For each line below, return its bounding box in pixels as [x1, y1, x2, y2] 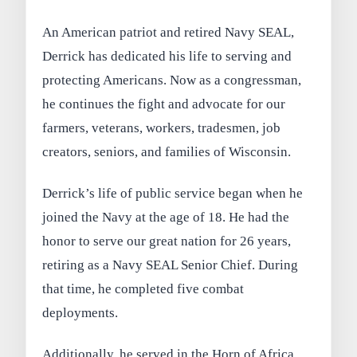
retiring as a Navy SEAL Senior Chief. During [42, 257, 299, 273]
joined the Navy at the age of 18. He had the [42, 210, 290, 226]
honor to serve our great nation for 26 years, [42, 233, 292, 249]
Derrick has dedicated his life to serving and [42, 49, 292, 65]
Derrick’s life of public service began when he [42, 186, 304, 202]
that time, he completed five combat [42, 281, 245, 297]
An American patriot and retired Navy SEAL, [42, 25, 295, 41]
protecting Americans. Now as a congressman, [42, 73, 302, 88]
